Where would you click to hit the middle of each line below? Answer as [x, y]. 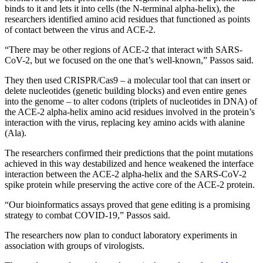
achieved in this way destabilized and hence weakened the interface [129, 163]
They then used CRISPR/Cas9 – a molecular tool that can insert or [127, 80]
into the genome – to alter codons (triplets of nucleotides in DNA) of [131, 101]
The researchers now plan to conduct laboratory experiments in [121, 235]
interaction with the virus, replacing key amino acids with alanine [125, 122]
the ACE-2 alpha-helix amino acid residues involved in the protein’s [130, 112]
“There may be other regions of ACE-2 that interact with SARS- [124, 49]
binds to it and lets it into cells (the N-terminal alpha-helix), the [120, 8]
